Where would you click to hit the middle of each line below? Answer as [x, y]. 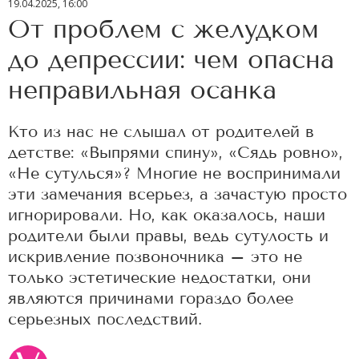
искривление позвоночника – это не [155, 256]
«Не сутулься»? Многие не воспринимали [174, 173]
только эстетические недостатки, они [159, 277]
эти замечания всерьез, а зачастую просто [177, 194]
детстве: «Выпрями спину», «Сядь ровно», [175, 152]
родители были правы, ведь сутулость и [168, 236]
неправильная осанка [142, 90]
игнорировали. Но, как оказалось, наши [167, 215]
